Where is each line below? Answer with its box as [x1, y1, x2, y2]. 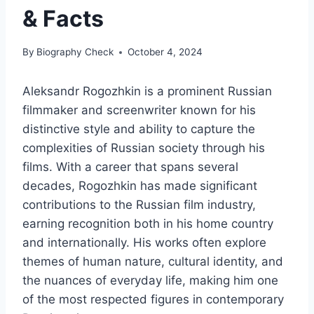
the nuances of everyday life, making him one [22, 273, 278, 288]
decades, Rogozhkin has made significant [22, 179, 257, 193]
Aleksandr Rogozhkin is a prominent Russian [22, 84, 272, 99]
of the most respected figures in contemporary [22, 292, 284, 307]
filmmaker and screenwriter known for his [22, 103, 256, 118]
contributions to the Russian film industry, [22, 198, 256, 212]
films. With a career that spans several [22, 160, 238, 175]
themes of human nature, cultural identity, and [22, 254, 283, 269]
